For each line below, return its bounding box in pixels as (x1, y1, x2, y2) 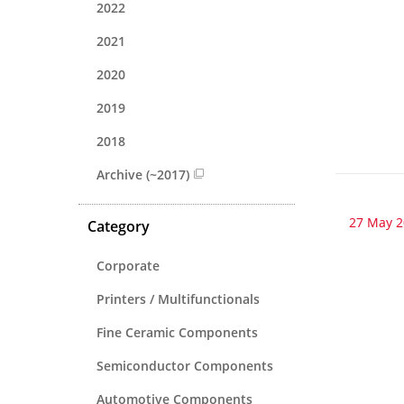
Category (87, 216, 150, 236)
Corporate (96, 256, 160, 274)
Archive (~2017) (96, 165, 189, 183)
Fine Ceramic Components (96, 323, 258, 341)
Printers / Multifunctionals (96, 289, 260, 308)
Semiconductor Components (96, 356, 273, 374)
